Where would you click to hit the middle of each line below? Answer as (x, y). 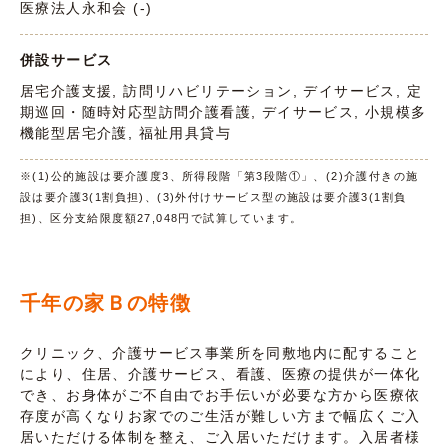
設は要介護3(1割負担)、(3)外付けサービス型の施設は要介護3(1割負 (213, 196)
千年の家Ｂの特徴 (106, 302)
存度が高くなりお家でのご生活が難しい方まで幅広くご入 (220, 415)
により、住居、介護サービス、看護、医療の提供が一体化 (220, 373)
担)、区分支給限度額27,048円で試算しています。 (161, 217)
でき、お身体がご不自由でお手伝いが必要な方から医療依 (220, 394)
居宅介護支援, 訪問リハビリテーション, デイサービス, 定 (221, 91)
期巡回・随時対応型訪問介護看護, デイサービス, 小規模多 (223, 112)
